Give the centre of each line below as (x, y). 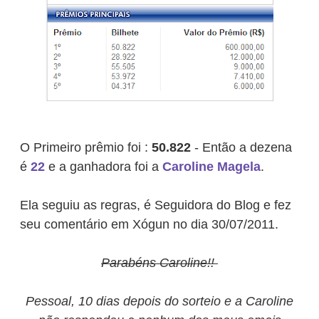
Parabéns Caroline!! (159, 263)
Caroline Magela (211, 167)
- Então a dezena (241, 148)
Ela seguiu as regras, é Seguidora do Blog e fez (156, 205)
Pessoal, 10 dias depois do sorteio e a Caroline (159, 302)
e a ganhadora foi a (104, 167)
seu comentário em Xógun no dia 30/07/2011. (149, 225)
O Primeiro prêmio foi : (86, 148)
